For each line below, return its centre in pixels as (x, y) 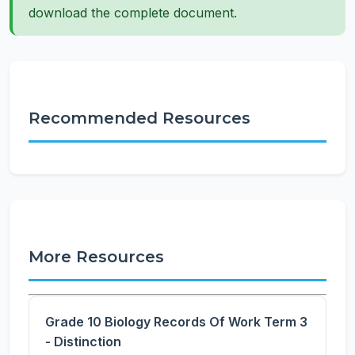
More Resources (96, 257)
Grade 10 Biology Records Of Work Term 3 (176, 322)
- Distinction (83, 342)
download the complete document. (133, 13)
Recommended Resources (139, 118)
